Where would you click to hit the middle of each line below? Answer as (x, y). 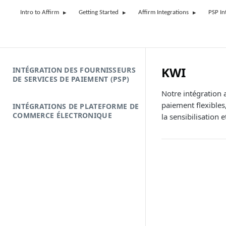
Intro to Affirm (40, 12)
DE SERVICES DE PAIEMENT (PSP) (71, 79)
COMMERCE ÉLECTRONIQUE (62, 115)
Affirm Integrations (163, 12)
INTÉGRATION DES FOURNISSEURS (74, 70)
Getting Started (99, 12)
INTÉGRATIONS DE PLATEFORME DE (76, 106)
